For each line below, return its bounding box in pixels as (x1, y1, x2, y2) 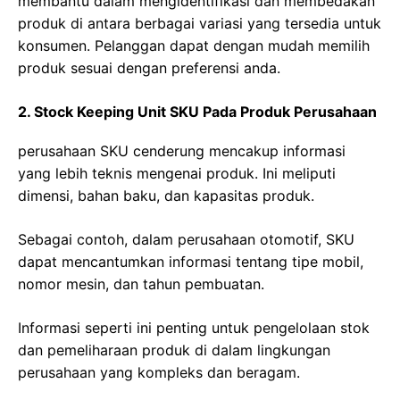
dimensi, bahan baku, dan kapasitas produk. (18, 186, 314, 204)
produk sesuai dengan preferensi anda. (18, 58, 280, 77)
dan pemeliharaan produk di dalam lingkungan (18, 340, 330, 359)
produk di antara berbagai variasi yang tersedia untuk (18, 13, 381, 32)
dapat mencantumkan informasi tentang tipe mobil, (18, 252, 363, 271)
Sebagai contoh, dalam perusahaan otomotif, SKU (18, 229, 354, 248)
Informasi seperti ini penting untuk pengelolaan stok (18, 318, 370, 337)
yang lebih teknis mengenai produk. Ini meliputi (18, 163, 336, 182)
